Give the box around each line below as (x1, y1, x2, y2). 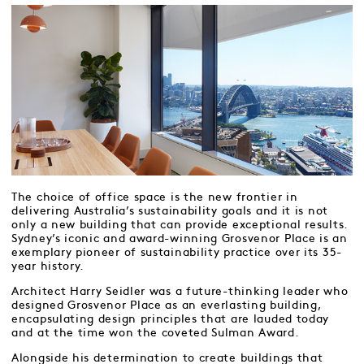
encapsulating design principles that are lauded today (11, 314, 330, 325)
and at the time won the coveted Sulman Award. (11, 327, 300, 339)
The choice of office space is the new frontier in (11, 192, 298, 203)
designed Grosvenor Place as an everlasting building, (11, 300, 322, 311)
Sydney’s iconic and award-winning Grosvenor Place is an (11, 233, 348, 245)
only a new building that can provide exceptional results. (11, 219, 348, 231)
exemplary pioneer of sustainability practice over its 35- (11, 247, 342, 258)
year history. (11, 261, 85, 272)
